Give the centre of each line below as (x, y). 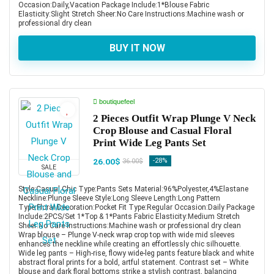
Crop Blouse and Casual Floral (162, 130)
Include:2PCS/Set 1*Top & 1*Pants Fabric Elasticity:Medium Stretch (129, 216)
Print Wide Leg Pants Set (150, 143)
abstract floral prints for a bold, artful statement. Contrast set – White (133, 262)
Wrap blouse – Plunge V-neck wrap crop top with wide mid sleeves (127, 235)
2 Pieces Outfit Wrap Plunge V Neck (174, 118)
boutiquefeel (116, 101)
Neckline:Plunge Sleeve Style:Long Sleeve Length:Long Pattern (119, 198)
